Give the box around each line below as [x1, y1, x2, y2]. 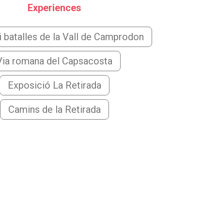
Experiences [27, 2, 81, 14]
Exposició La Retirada [7, 79, 101, 92]
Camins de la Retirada [8, 104, 101, 116]
